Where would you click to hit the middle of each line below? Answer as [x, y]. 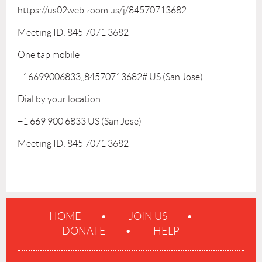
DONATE [84, 231]
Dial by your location [59, 99]
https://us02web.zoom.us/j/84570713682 [102, 10]
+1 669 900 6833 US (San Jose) [80, 121]
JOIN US [148, 216]
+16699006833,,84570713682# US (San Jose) [110, 77]
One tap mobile [49, 55]
